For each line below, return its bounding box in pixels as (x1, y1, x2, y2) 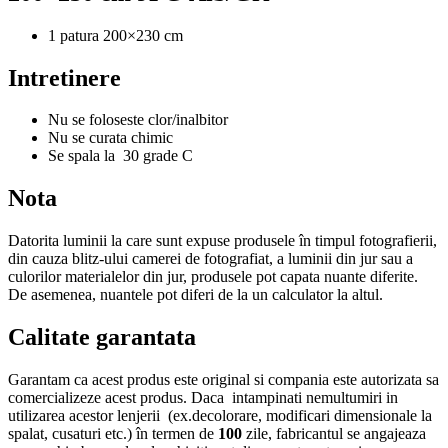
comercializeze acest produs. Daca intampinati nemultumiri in (8, 389, 398, 407)
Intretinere (8, 64, 121, 91)
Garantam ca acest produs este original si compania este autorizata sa (8, 371, 439, 389)
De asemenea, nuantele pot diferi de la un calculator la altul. (8, 286, 383, 304)
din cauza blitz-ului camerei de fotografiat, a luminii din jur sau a (8, 250, 413, 268)
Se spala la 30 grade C (48, 147, 193, 165)
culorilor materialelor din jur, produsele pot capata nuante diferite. (8, 268, 418, 286)
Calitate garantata (8, 324, 196, 351)
